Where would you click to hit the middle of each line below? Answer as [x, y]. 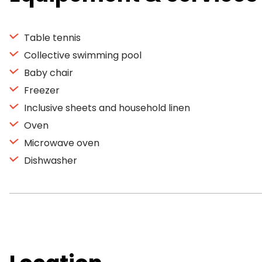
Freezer [41, 90]
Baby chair [47, 73]
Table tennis [51, 38]
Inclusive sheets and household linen [106, 108]
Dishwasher [49, 161]
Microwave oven [61, 143]
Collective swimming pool [82, 55]
